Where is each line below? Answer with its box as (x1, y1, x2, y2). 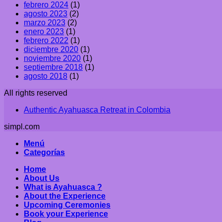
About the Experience (24, 191, 106, 200)
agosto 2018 (24, 71, 67, 80)
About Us (24, 173, 59, 182)
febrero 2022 (24, 36, 68, 45)
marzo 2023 (24, 18, 65, 27)
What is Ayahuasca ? (24, 182, 102, 191)
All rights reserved (4, 88, 67, 97)
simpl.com (4, 122, 40, 131)
